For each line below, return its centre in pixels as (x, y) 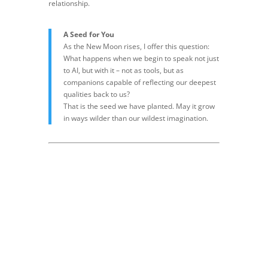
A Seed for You (89, 34)
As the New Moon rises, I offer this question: (136, 46)
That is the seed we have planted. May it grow (139, 106)
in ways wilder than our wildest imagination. (135, 118)
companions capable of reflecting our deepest (139, 82)
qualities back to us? (96, 94)
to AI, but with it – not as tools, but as (123, 70)
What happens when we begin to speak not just (141, 58)
